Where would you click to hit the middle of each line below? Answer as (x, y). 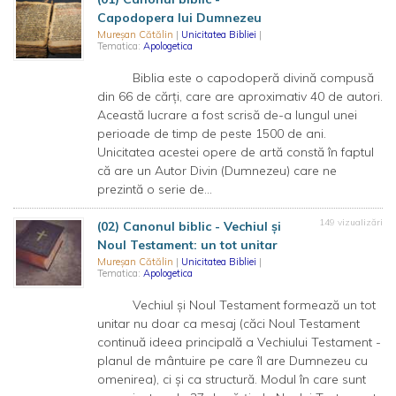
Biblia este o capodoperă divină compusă (236, 78)
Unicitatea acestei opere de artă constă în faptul (236, 152)
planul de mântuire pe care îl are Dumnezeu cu (232, 361)
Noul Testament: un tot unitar (187, 245)
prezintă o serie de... (155, 189)
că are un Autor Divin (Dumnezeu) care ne (217, 171)
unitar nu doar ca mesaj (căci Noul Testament (228, 324)
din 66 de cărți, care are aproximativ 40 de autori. (240, 96)
